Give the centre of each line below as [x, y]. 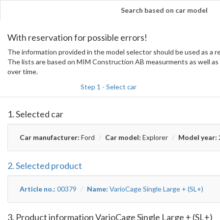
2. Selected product [45, 165]
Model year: [198, 137]
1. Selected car [35, 114]
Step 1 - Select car [108, 87]
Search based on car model [164, 10]
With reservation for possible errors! [77, 37]
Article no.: [38, 189]
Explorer [154, 137]
